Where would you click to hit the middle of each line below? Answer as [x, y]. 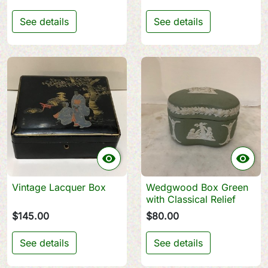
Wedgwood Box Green [197, 187]
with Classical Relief [191, 199]
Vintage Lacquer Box [59, 187]
